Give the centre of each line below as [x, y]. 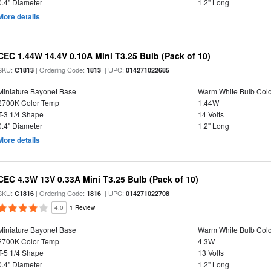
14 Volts [211, 114]
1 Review [83, 207]
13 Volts [211, 253]
